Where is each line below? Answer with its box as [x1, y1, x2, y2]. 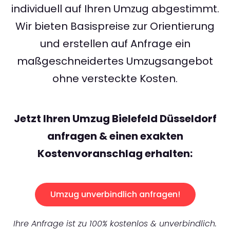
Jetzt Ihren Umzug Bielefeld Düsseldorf [13, 111, 217, 126]
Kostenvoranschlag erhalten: [37, 146, 193, 161]
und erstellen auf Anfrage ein [40, 36, 190, 51]
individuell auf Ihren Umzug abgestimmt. [11, 2, 219, 16]
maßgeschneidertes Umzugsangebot [17, 54, 213, 69]
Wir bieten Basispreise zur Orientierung [15, 19, 215, 34]
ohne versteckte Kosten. [52, 71, 178, 86]
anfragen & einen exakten [47, 129, 183, 144]
